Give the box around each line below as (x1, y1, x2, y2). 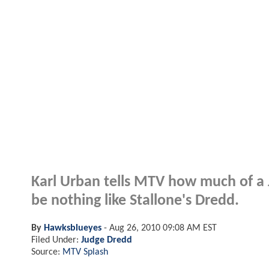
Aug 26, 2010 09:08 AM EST (109, 223, 217, 233)
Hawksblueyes (44, 223, 101, 233)
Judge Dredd (81, 235, 132, 245)
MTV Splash (62, 247, 108, 257)
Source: (31, 247, 62, 257)
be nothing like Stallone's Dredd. (31, 193, 239, 208)
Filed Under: (31, 235, 81, 245)
